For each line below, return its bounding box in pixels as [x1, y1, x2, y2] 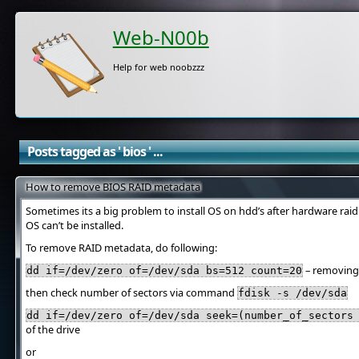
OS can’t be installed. [25, 218, 123, 232]
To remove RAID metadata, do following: [25, 240, 217, 255]
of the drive [25, 322, 80, 337]
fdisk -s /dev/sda [237, 287, 347, 299]
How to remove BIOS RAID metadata [25, 179, 200, 194]
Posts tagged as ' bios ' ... [26, 143, 163, 160]
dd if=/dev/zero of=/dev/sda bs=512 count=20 [26, 264, 302, 276]
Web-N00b [112, 24, 209, 50]
